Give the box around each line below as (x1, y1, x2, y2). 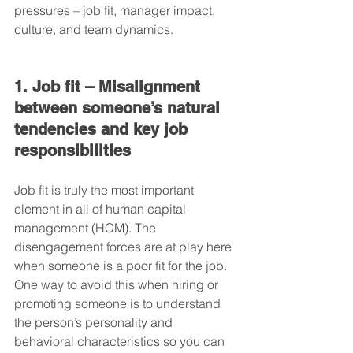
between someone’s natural (14, 98, 225, 117)
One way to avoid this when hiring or (14, 277, 221, 292)
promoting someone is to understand (14, 295, 224, 311)
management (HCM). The (14, 220, 159, 236)
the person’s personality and (14, 314, 176, 330)
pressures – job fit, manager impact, (14, 2, 218, 18)
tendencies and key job (14, 120, 192, 139)
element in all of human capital (14, 201, 189, 217)
